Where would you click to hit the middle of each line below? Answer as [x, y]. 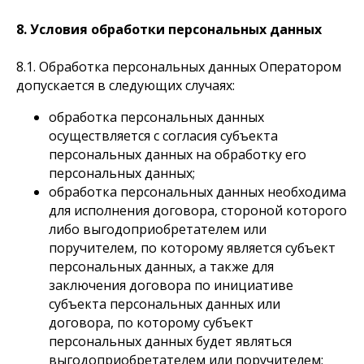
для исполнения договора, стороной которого [198, 210]
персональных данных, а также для [161, 266]
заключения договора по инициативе [171, 285]
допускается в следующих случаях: [126, 85]
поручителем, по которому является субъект [192, 248]
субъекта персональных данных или [165, 304]
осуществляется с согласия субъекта [163, 136]
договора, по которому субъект [151, 323]
